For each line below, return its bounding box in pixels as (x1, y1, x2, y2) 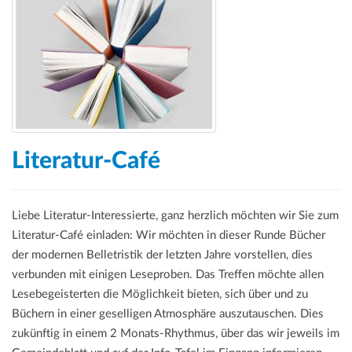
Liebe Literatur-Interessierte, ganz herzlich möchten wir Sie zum (12, 209, 339, 222)
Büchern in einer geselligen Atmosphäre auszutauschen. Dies (12, 307, 324, 320)
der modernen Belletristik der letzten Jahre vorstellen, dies (12, 248, 313, 261)
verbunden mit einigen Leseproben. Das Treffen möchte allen (12, 268, 324, 280)
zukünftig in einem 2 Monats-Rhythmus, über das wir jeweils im (12, 327, 339, 339)
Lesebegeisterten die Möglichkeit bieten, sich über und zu (12, 288, 308, 300)
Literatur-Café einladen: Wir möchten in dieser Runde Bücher (12, 229, 325, 241)
